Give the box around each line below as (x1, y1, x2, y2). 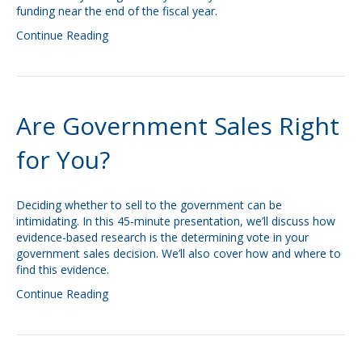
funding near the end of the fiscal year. (16, 3, 217, 19)
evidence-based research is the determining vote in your (16, 229, 309, 245)
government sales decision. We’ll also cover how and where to (16, 246, 341, 261)
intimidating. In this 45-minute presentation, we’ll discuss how (16, 213, 335, 229)
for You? (16, 143, 110, 176)
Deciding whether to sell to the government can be (16, 197, 282, 213)
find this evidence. (16, 262, 109, 277)
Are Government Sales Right (16, 109, 339, 142)
